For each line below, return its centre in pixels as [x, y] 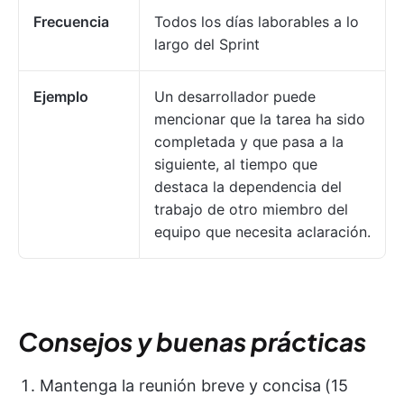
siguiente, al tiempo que [236, 165]
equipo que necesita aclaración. [262, 232]
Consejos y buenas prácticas [192, 342]
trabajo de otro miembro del [251, 210]
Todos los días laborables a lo [257, 22]
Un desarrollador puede [235, 97]
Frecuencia [71, 22]
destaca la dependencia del [248, 187]
